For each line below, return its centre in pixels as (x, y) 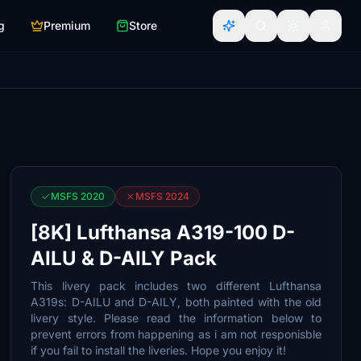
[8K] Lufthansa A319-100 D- (163, 232)
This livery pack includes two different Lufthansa (176, 286)
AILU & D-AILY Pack (124, 258)
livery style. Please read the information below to (176, 318)
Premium (67, 25)
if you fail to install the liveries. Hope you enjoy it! (159, 350)
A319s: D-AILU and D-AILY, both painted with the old (176, 302)
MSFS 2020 (78, 196)
